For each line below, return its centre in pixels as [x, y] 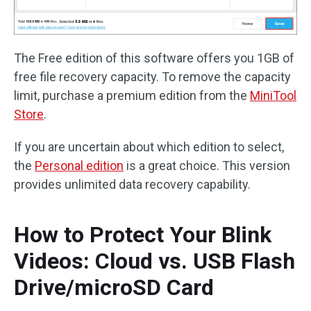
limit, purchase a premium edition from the [132, 96]
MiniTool [273, 96]
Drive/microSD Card [114, 288]
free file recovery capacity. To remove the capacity [152, 77]
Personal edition [79, 166]
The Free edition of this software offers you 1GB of [154, 58]
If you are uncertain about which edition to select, [149, 147]
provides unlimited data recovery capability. [132, 185]
